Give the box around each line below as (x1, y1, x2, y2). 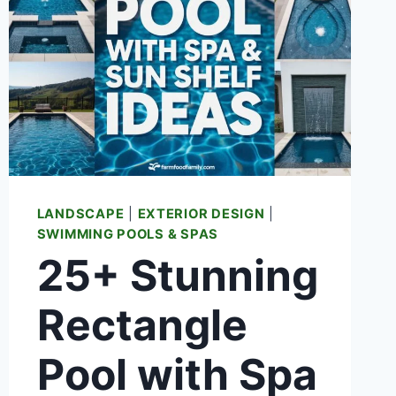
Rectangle (36, 298, 247, 351)
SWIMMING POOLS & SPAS (36, 225, 219, 242)
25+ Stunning (36, 248, 318, 301)
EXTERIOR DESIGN (137, 205, 265, 222)
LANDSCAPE (36, 205, 125, 222)
